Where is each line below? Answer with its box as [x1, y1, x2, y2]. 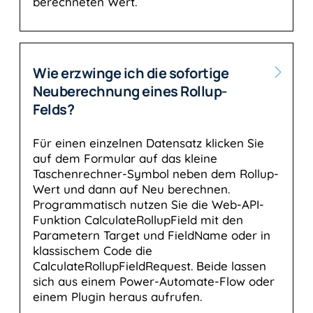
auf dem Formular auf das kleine [33, 151, 217, 166]
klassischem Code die [33, 243, 152, 259]
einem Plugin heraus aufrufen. [33, 289, 202, 305]
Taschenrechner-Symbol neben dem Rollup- [33, 166, 279, 182]
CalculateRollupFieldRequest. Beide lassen [33, 259, 266, 274]
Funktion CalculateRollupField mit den [33, 212, 243, 228]
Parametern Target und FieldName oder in [33, 228, 270, 243]
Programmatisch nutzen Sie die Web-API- [33, 197, 264, 212]
